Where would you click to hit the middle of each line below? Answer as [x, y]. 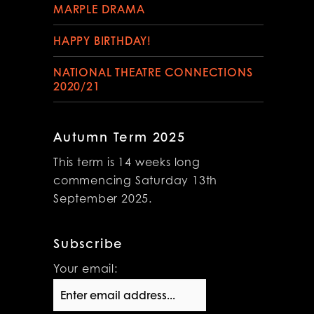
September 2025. [103, 199]
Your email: [86, 269]
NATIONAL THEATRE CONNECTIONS [153, 71]
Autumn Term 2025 [120, 136]
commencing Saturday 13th [136, 181]
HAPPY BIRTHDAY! [102, 40]
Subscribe [89, 243]
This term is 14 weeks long [127, 163]
